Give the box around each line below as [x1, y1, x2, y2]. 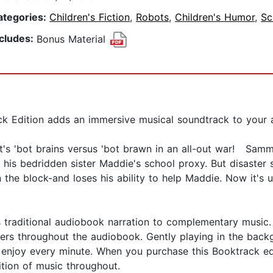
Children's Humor [175, 11, 255, 24]
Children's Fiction [49, 11, 130, 24]
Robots [136, 11, 169, 24]
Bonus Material [37, 32, 109, 45]
